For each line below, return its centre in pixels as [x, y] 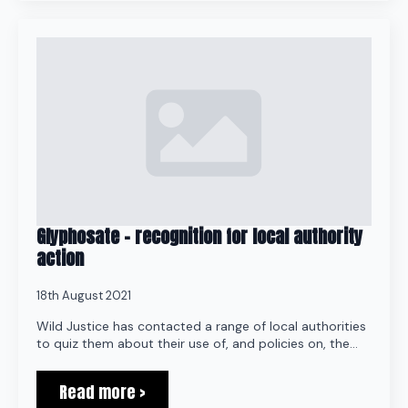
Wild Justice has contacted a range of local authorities [201, 326]
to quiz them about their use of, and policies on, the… [197, 343]
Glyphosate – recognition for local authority [199, 236]
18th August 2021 [84, 296]
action [60, 258]
